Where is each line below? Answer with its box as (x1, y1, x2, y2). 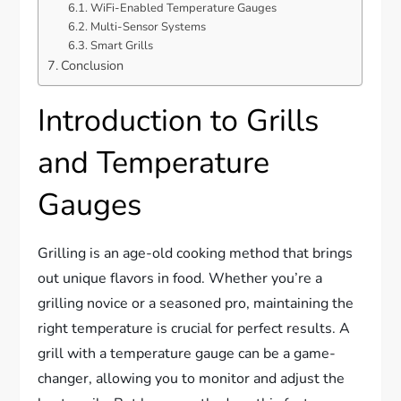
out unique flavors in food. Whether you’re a (38, 269, 323, 289)
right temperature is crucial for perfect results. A (38, 319, 351, 339)
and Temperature (38, 142, 270, 184)
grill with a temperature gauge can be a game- (38, 344, 337, 364)
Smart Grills (90, 38, 153, 55)
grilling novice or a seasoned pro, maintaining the (38, 294, 354, 314)
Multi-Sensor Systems (90, 19, 206, 36)
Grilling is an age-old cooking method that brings (38, 243, 354, 264)
